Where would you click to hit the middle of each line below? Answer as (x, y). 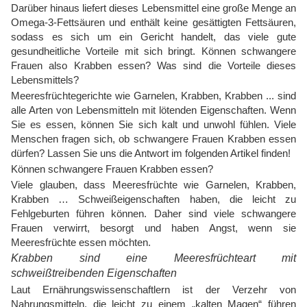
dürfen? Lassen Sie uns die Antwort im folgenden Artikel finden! (151, 153)
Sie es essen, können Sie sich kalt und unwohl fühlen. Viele (153, 124)
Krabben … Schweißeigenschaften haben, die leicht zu (153, 199)
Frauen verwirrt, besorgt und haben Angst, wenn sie (153, 228)
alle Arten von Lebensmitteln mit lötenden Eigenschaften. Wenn (153, 110)
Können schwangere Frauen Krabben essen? (112, 169)
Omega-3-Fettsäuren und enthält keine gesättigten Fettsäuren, (153, 22)
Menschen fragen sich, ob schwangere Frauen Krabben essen (153, 139)
